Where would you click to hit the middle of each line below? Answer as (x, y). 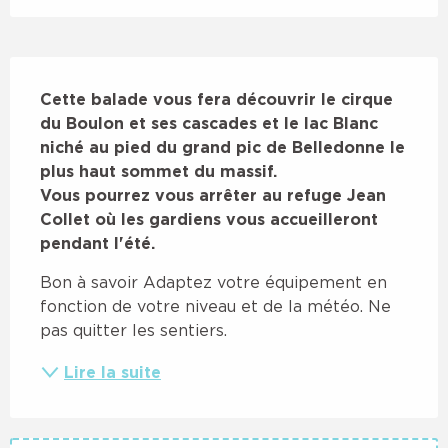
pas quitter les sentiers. (133, 329)
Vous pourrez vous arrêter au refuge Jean (213, 194)
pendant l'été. (97, 242)
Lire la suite (112, 371)
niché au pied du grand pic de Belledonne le (222, 146)
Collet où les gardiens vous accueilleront (209, 218)
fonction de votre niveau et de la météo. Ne (215, 305)
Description (68, 70)
